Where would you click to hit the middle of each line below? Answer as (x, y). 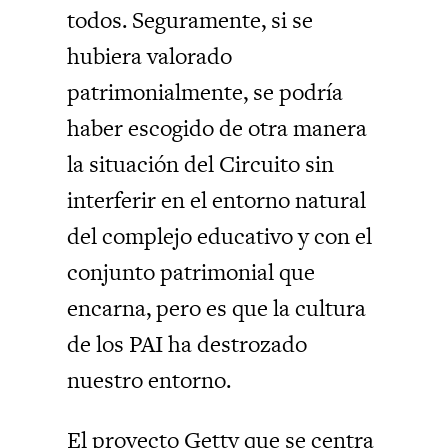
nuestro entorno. (149, 379)
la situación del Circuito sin (201, 163)
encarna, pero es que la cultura (217, 307)
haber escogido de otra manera (217, 127)
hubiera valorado (150, 55)
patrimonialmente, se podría (205, 91)
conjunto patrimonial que (191, 271)
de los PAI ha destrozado (187, 343)
